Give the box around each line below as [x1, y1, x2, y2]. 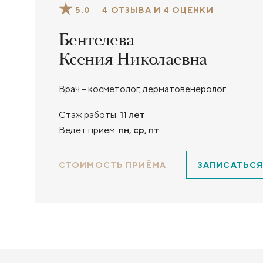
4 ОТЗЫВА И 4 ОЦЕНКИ [102, 5, 214, 15]
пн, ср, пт [119, 124, 159, 136]
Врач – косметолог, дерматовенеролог [59, 83, 226, 95]
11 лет [120, 109, 145, 120]
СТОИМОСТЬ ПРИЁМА [59, 160, 166, 170]
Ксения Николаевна [59, 48, 207, 71]
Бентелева [59, 29, 134, 52]
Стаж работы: [59, 109, 118, 120]
